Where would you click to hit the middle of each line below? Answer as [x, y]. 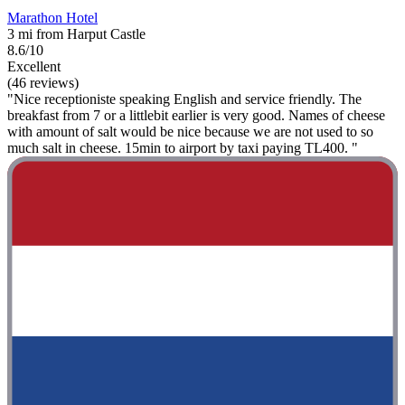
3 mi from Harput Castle [76, 33]
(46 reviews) [43, 82]
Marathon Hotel [52, 17]
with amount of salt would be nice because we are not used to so [190, 131]
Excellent [34, 66]
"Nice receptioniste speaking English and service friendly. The [184, 99]
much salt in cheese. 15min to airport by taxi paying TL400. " [183, 147]
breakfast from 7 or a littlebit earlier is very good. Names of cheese [196, 115]
